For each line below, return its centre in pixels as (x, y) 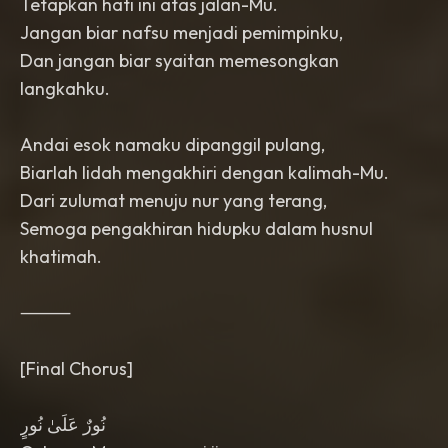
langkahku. (65, 88)
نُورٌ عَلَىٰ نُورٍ (63, 424)
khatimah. (61, 256)
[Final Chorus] (76, 368)
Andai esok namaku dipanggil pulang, (172, 144)
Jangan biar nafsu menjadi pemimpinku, (181, 32)
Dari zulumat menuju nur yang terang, (173, 200)
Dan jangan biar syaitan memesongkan (179, 60)
